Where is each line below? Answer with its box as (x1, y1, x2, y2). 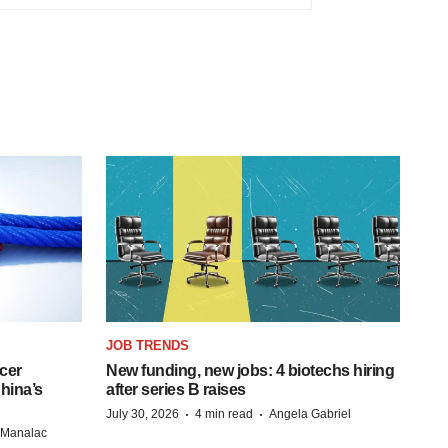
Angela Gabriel (269, 406, 351, 421)
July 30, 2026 (106, 406, 179, 421)
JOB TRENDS (106, 337, 189, 353)
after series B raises (106, 380, 246, 398)
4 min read (195, 406, 253, 421)
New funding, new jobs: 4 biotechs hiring (106, 361, 394, 379)
